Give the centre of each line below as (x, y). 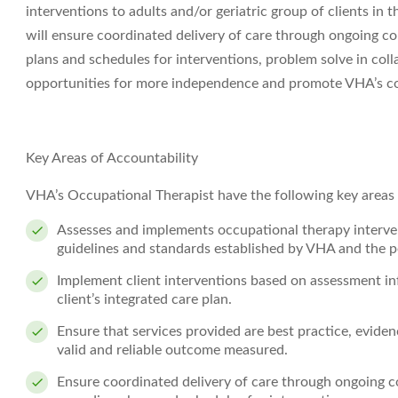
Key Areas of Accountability (112, 158)
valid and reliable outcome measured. (172, 350)
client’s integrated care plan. (144, 299)
